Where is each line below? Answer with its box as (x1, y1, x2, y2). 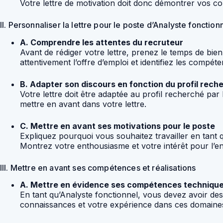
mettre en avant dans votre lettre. (20, 99, 146, 109)
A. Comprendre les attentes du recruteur (20, 37, 183, 47)
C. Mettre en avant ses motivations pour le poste (20, 120, 215, 131)
